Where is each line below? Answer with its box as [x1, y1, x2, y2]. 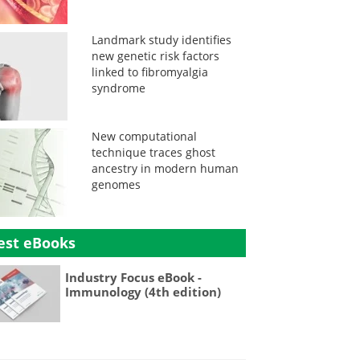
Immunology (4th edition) [65, 284, 222, 300]
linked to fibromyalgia [91, 64, 208, 80]
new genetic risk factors [91, 48, 219, 63]
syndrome [91, 80, 145, 96]
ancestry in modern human [91, 161, 239, 176]
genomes [91, 177, 141, 192]
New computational [91, 129, 197, 144]
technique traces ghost [91, 145, 215, 160]
